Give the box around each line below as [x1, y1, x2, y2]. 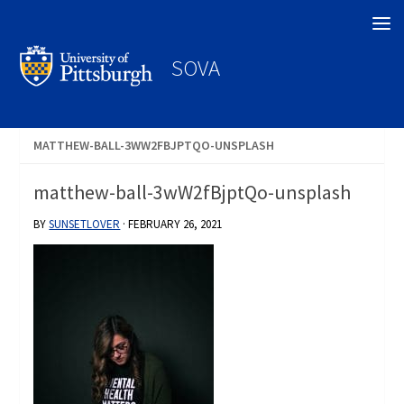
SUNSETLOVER [49, 216, 121, 233]
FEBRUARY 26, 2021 [128, 216, 223, 233]
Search [18, 12, 63, 32]
